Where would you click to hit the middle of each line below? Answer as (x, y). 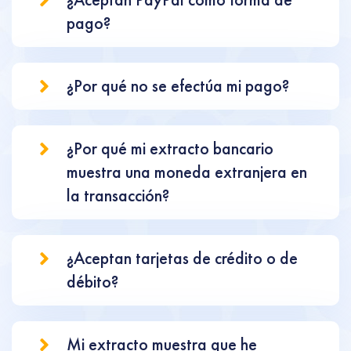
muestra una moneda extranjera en (187, 172)
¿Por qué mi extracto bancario (170, 148)
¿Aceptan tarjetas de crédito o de (182, 258)
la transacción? (118, 195)
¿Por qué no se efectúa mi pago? (178, 86)
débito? (92, 282)
